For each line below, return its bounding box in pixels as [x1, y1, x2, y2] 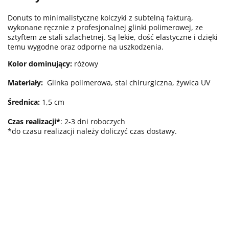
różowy [72, 58, 98, 68]
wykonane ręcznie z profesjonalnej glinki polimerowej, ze [8, 22, 203, 32]
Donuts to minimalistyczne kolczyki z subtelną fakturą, [8, 12, 193, 22]
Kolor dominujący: [8, 58, 72, 68]
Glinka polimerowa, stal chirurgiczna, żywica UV [47, 77, 210, 87]
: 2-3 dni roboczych [60, 116, 125, 126]
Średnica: [8, 97, 40, 107]
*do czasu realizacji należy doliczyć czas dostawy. [8, 126, 177, 136]
